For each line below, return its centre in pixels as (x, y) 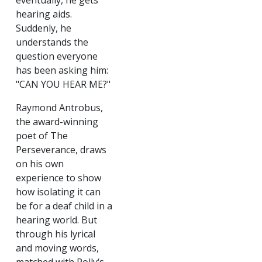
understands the (52, 42)
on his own (40, 164)
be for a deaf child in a (64, 206)
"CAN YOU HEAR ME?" (63, 84)
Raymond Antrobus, (59, 108)
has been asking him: (62, 70)
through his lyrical (56, 234)
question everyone (57, 56)
